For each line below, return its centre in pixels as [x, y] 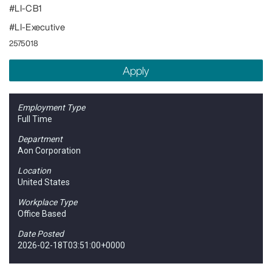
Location [34, 170]
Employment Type [51, 107]
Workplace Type [47, 202]
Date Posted [41, 233]
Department [40, 139]
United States [44, 182]
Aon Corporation [49, 150]
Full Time [35, 119]
